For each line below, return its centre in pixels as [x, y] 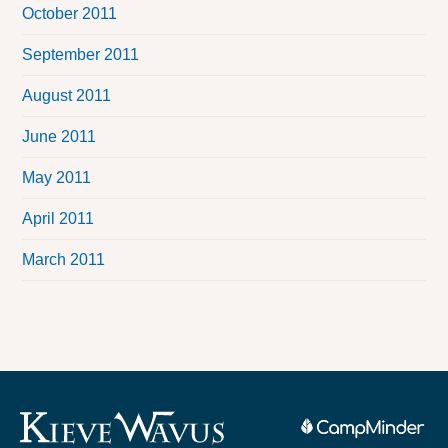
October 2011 [70, 14]
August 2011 [67, 96]
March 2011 [64, 260]
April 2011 [58, 219]
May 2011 [57, 178]
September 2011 [81, 55]
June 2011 [59, 137]
